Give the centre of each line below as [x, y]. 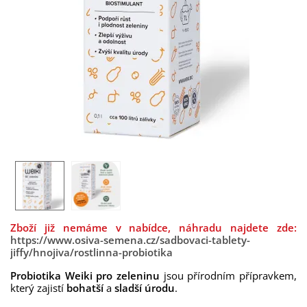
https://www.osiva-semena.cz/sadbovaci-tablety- [130, 240]
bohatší [84, 288]
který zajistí [37, 288]
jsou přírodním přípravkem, [228, 275]
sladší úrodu [145, 288]
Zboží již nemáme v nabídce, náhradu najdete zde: [153, 228]
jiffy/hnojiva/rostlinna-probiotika [91, 252]
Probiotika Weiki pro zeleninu [85, 275]
